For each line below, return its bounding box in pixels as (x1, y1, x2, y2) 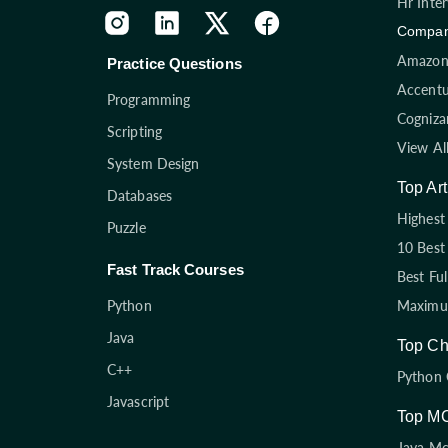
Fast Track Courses (107, 260, 244, 278)
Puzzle (107, 218, 146, 236)
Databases (107, 186, 172, 204)
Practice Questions (107, 54, 242, 72)
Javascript (107, 392, 169, 410)
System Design (107, 154, 200, 172)
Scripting (107, 122, 162, 140)
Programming (107, 90, 191, 108)
